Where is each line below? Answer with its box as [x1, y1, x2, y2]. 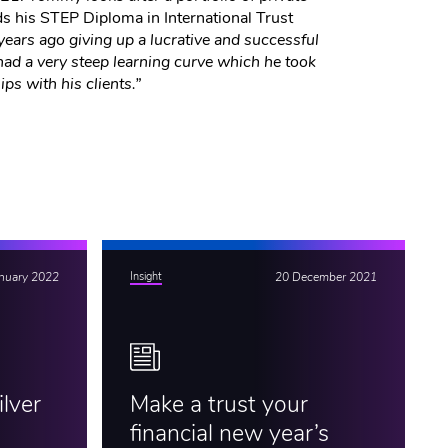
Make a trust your [129, 394, 308, 418]
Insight [129, 271, 162, 283]
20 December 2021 [275, 271, 377, 284]
